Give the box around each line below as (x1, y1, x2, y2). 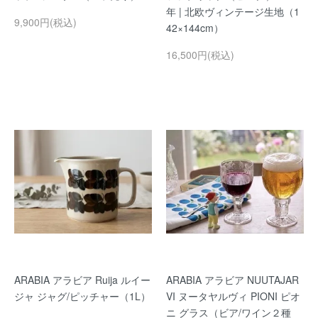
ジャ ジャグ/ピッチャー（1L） (14, 288, 150, 303)
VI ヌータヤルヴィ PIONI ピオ (166, 288, 300, 303)
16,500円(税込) (166, 47, 234, 62)
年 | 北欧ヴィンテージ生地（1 (166, 4, 300, 18)
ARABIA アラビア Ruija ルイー (14, 272, 150, 287)
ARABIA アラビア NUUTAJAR (166, 272, 299, 287)
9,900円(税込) (14, 14, 77, 29)
